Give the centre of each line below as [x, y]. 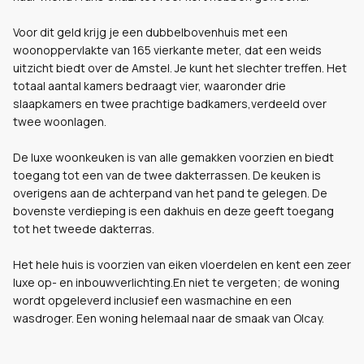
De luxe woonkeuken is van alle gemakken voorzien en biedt [173, 157]
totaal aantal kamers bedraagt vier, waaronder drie [149, 86]
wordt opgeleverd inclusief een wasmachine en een [152, 300]
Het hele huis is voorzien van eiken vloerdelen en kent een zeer [182, 264]
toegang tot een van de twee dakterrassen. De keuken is [167, 175]
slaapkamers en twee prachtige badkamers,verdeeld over [170, 104]
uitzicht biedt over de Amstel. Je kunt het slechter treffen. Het [180, 68]
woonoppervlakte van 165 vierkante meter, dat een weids [167, 50]
